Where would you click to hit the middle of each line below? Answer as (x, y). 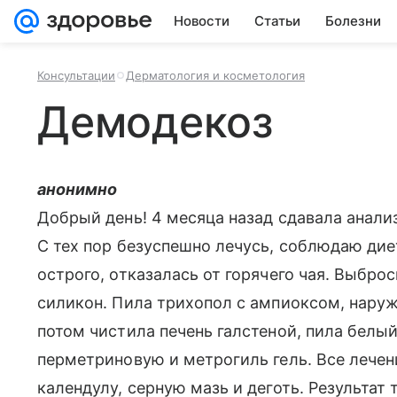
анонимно (78, 189)
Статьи (277, 21)
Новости (202, 21)
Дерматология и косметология (215, 75)
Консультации (76, 75)
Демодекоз (155, 122)
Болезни (353, 21)
